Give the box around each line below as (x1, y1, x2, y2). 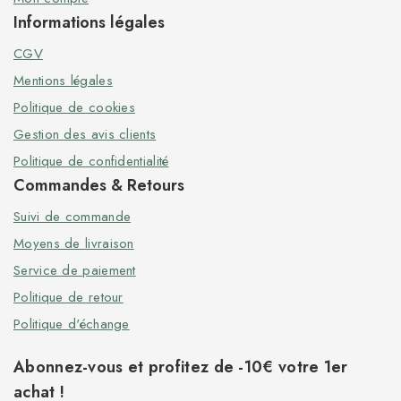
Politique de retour (13, 287, 124, 307)
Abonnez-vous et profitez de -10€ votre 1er (13, 355, 348, 379)
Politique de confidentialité (13, 151, 169, 171)
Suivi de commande (13, 207, 132, 226)
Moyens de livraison (13, 234, 134, 253)
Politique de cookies (13, 98, 135, 117)
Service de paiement (13, 260, 136, 280)
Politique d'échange (13, 314, 130, 334)
